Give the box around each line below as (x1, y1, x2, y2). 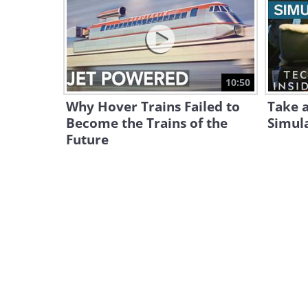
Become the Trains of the (66, 114, 228, 132)
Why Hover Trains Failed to (66, 98, 240, 115)
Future (66, 131, 109, 148)
